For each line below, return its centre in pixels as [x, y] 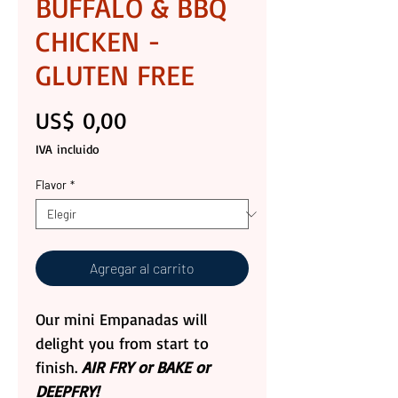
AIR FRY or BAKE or [146, 367]
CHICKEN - [98, 41]
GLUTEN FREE [115, 75]
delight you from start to [122, 343]
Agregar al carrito [142, 268]
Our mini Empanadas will [121, 319]
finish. [59, 367]
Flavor [51, 185]
